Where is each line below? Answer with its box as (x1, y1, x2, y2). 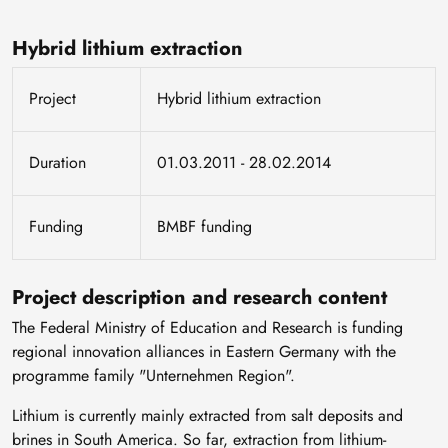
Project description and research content (12, 282, 387, 312)
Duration (29, 150, 86, 174)
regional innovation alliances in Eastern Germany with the (12, 339, 396, 363)
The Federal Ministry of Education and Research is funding (12, 315, 403, 339)
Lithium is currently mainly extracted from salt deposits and (12, 403, 403, 427)
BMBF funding (157, 214, 252, 238)
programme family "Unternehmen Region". (12, 363, 295, 387)
